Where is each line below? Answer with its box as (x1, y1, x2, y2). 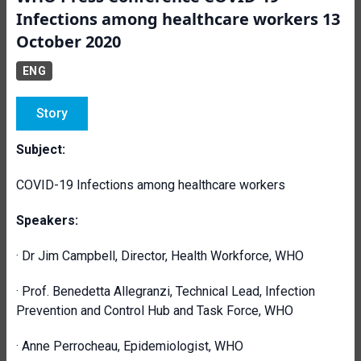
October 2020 (16, 31, 121, 52)
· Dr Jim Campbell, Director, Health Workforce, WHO (16, 248, 304, 263)
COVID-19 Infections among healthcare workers (16, 177, 285, 193)
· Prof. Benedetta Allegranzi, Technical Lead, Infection (16, 284, 315, 299)
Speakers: (16, 213, 78, 228)
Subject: (16, 142, 65, 157)
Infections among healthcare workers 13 (16, 8, 340, 30)
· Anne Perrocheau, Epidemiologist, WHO (16, 338, 243, 354)
